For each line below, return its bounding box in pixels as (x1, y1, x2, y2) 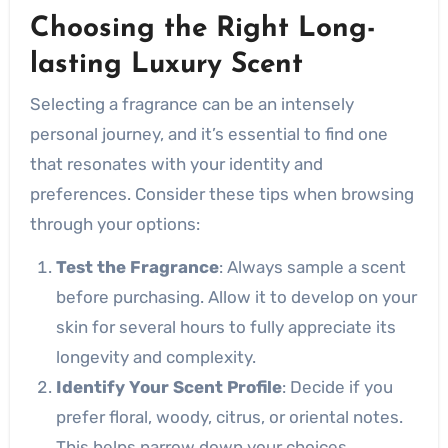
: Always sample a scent (218, 257, 406, 277)
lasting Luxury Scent (29, 50, 303, 79)
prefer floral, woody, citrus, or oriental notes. (55, 407, 403, 427)
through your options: (29, 214, 200, 234)
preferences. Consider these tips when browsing (29, 184, 414, 204)
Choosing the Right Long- (29, 14, 376, 43)
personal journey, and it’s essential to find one (29, 124, 388, 144)
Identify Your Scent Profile (55, 377, 282, 397)
